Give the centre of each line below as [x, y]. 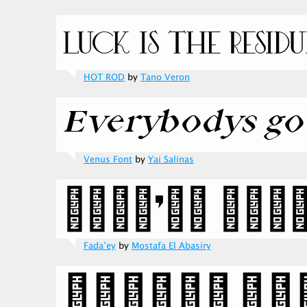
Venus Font [108, 160]
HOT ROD [104, 77]
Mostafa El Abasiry [171, 246]
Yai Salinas [171, 160]
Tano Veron [165, 77]
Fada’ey [100, 246]
